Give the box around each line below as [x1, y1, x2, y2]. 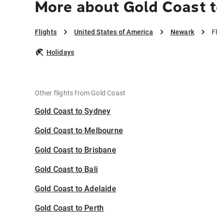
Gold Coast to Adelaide [34, 184, 116, 194]
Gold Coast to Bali [34, 165, 98, 174]
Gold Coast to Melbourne [34, 126, 124, 136]
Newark [170, 28, 194, 36]
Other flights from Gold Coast [34, 89, 126, 97]
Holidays [46, 48, 75, 57]
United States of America [74, 28, 153, 36]
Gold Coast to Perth [34, 203, 104, 213]
